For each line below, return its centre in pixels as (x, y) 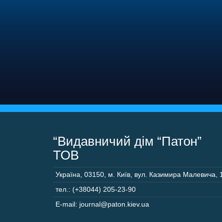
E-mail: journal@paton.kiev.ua (102, 204)
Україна (68, 174)
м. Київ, (120, 174)
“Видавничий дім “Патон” (127, 141)
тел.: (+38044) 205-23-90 (96, 189)
